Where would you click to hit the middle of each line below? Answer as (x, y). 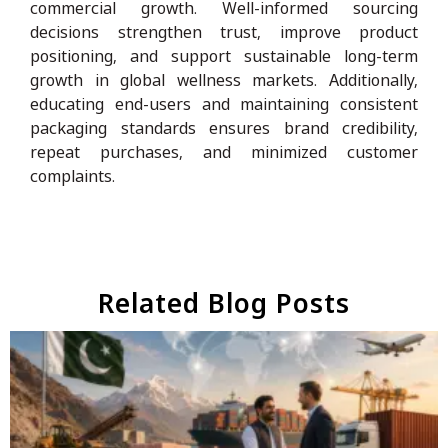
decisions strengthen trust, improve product (224, 31)
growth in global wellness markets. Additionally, (224, 79)
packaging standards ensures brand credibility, (224, 127)
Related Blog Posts (224, 302)
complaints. (72, 175)
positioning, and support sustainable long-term (224, 55)
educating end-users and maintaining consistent (224, 103)
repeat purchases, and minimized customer (224, 151)
